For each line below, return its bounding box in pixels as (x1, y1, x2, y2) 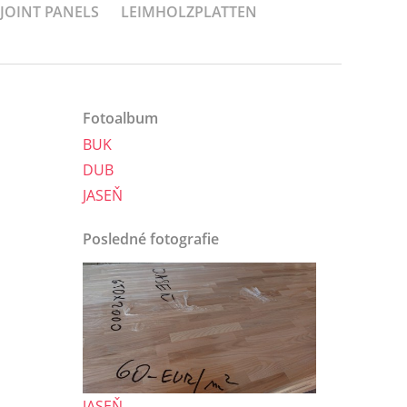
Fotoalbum (83, 108, 158, 128)
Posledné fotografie (83, 229, 219, 249)
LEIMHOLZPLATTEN (121, 2, 257, 22)
